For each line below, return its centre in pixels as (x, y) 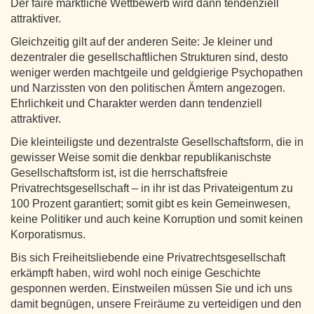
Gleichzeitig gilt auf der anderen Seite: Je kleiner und (142, 41)
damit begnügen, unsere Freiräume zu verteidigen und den (156, 303)
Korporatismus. (48, 234)
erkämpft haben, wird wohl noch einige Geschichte (136, 273)
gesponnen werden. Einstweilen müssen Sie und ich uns (151, 288)
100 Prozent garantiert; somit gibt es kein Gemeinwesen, (150, 203)
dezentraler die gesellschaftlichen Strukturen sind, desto (149, 57)
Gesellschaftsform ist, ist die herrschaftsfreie (119, 172)
